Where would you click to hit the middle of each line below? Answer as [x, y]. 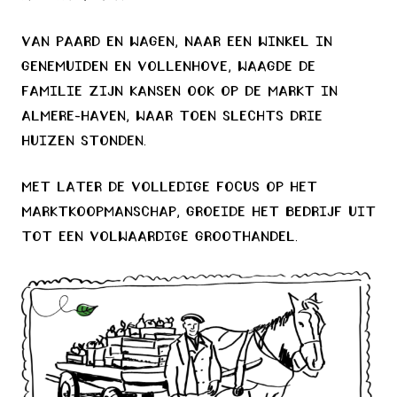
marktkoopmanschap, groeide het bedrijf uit [198, 213]
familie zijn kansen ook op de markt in [179, 92]
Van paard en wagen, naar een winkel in [177, 43]
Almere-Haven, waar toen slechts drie [172, 117]
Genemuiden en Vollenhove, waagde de [168, 67]
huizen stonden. [84, 142]
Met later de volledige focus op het [169, 188]
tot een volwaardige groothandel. [160, 237]
